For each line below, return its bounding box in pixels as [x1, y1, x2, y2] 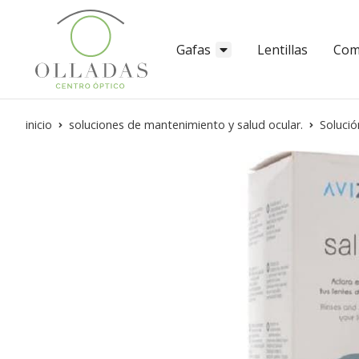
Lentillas [257, 40, 308, 58]
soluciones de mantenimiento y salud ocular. [69, 117, 303, 133]
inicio [26, 117, 52, 133]
